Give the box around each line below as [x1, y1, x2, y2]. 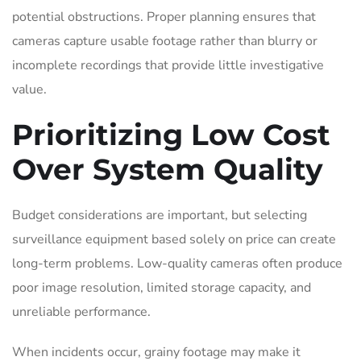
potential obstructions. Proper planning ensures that [12, 7, 316, 26]
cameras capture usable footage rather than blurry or [12, 31, 317, 50]
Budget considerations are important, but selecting [12, 205, 307, 224]
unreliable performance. [12, 302, 151, 321]
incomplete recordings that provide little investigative [12, 56, 324, 74]
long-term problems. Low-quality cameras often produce [12, 254, 342, 272]
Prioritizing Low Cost [12, 116, 330, 152]
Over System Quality [12, 151, 323, 187]
